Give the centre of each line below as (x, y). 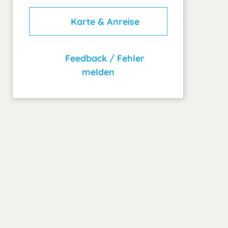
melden (98, 72)
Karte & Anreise (104, 21)
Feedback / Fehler (104, 58)
